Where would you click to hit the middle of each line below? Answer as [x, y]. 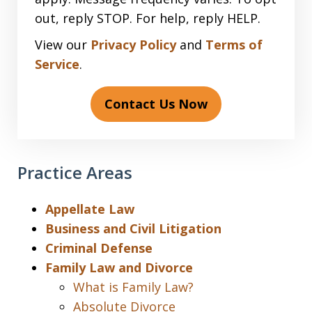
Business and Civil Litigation [133, 228]
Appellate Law [90, 209]
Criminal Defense [99, 248]
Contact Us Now [156, 104]
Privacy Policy [133, 45]
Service [57, 64]
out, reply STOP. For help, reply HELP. [148, 18]
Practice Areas [75, 172]
